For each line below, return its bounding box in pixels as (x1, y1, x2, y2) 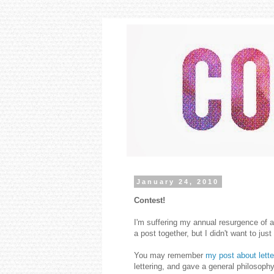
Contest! (134, 196, 165, 206)
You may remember (134, 251, 206, 261)
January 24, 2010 (136, 178, 220, 185)
